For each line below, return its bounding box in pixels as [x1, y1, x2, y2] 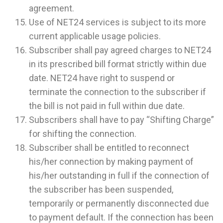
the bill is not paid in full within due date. [29, 101, 185, 111]
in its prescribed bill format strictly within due [29, 59, 207, 70]
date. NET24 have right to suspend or [29, 73, 175, 84]
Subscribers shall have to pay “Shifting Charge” [29, 114, 214, 125]
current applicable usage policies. [29, 31, 161, 42]
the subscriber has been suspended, [29, 184, 173, 195]
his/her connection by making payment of [29, 156, 194, 167]
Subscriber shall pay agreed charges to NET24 [29, 45, 211, 56]
